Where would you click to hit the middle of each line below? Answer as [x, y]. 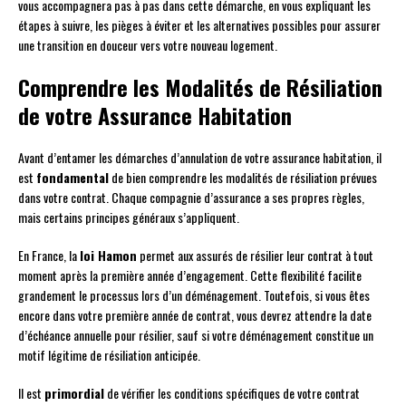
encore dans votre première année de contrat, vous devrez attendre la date [195, 315]
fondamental [72, 178]
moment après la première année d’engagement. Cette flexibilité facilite [190, 275]
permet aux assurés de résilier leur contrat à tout [255, 256]
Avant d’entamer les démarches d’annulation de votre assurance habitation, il [200, 158]
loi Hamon [108, 256]
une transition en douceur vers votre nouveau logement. [148, 45]
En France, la [49, 256]
